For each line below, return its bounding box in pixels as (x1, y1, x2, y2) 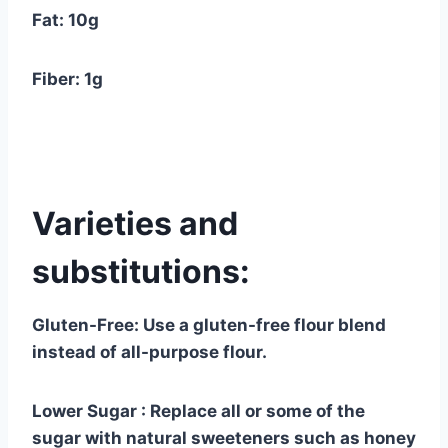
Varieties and (32, 203, 238, 243)
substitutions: (32, 251, 250, 291)
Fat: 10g (32, 9, 99, 30)
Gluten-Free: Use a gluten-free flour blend (32, 314, 386, 335)
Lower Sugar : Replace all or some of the (32, 400, 365, 421)
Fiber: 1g (32, 68, 103, 89)
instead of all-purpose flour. (32, 341, 267, 362)
